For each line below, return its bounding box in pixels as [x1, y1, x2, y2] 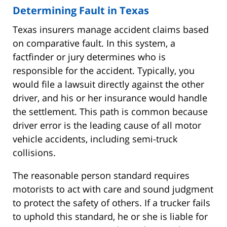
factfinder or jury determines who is [13, 50, 166, 63]
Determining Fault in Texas [13, 3, 149, 17]
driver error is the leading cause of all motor [13, 119, 201, 131]
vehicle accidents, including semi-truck [13, 132, 177, 145]
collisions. [13, 146, 56, 159]
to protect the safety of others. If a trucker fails [13, 196, 210, 209]
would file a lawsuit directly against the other [13, 78, 204, 90]
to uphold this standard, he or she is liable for [13, 210, 208, 222]
